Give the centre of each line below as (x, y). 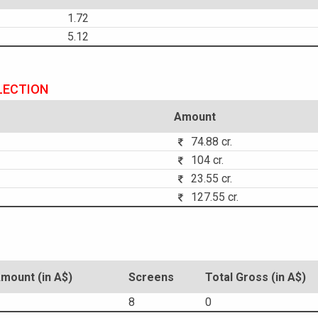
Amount (195, 117)
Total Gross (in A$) (256, 277)
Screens (151, 277)
